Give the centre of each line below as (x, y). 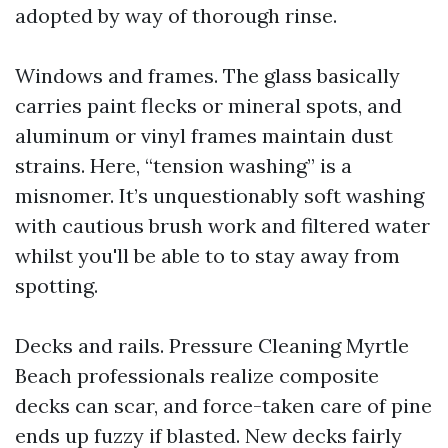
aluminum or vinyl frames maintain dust (204, 135)
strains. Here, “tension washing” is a (183, 165)
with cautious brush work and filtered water (222, 225)
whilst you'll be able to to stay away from (207, 255)
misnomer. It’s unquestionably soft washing (219, 195)
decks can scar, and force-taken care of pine (223, 405)
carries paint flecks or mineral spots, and (208, 105)
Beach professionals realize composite (197, 375)
